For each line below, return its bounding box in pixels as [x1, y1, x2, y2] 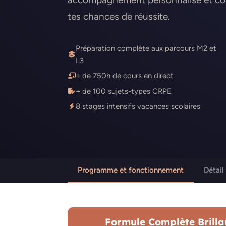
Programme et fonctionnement [78, 165, 184, 175]
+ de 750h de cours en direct [76, 71, 174, 81]
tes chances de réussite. [68, 10, 170, 22]
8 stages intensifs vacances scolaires [76, 101, 200, 111]
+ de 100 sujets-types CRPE [76, 86, 172, 96]
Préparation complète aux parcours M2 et [76, 43, 216, 53]
